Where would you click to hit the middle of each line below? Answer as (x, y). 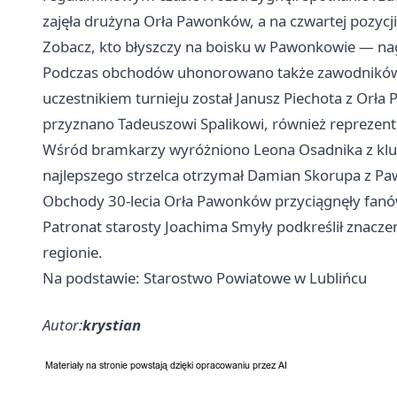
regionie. (73, 252)
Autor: (62, 324)
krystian (112, 324)
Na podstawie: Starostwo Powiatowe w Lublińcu (205, 277)
